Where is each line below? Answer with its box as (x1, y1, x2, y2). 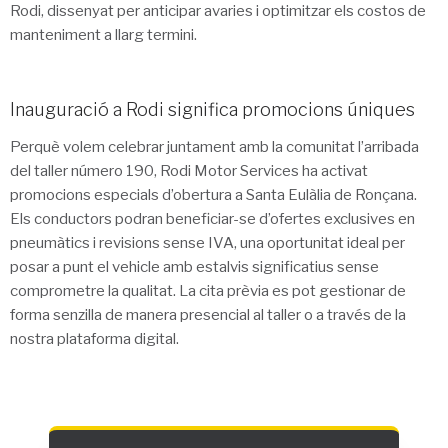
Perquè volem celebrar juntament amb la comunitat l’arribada (10, 138, 419, 157)
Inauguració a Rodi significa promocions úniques (10, 98, 415, 120)
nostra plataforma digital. (10, 330, 179, 349)
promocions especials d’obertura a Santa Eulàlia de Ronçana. (10, 186, 417, 205)
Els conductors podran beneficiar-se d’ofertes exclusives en (10, 210, 415, 229)
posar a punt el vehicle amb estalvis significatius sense (10, 258, 379, 277)
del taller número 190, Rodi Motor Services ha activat (10, 162, 368, 181)
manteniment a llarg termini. (10, 26, 197, 45)
